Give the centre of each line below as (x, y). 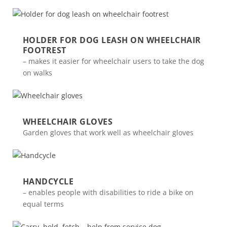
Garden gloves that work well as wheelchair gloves (108, 133)
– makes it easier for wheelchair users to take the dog (113, 61)
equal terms (43, 204)
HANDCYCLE (48, 181)
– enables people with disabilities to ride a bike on (108, 192)
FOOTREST (44, 50)
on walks (37, 73)
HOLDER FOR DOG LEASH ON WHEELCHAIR (112, 40)
